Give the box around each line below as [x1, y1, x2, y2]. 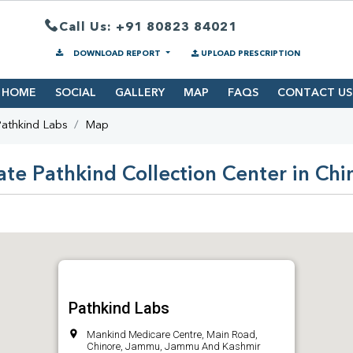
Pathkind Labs [69, 299, 169, 318]
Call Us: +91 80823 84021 [59, 20, 237, 34]
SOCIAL [54, 87, 96, 99]
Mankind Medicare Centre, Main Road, [87, 329, 258, 341]
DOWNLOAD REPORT [71, 50, 163, 58]
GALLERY [114, 87, 165, 99]
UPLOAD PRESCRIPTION [200, 50, 300, 58]
